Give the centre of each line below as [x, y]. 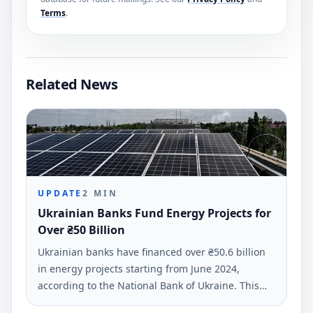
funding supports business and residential [138, 302]
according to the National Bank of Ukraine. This [148, 285]
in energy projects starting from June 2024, [139, 268]
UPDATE [60, 193]
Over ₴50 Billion [81, 230]
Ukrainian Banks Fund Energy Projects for [154, 213]
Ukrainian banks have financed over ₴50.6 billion [152, 252]
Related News [72, 84]
